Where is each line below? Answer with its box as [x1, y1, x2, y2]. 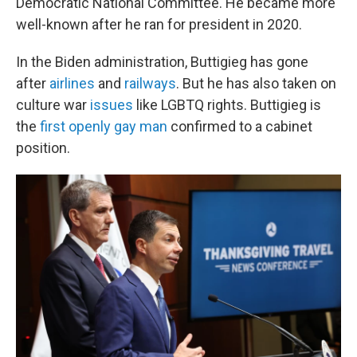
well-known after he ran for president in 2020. [16, 16, 302, 33]
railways [124, 75, 176, 92]
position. [16, 139, 70, 156]
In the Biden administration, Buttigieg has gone [16, 53, 308, 70]
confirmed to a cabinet [167, 118, 312, 135]
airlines [49, 75, 95, 92]
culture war [16, 96, 90, 113]
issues [90, 96, 133, 113]
